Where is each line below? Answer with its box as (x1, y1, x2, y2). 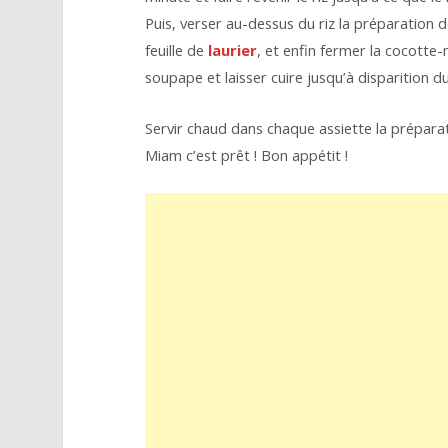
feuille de (144, 40, 208, 61)
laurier (207, 40, 257, 61)
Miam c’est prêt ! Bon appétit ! (144, 145, 348, 166)
